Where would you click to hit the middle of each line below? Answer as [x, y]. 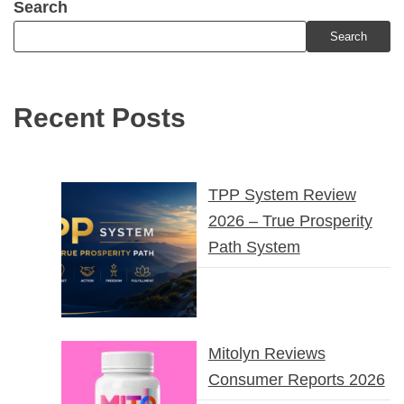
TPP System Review [282, 195]
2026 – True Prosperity [290, 221]
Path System [254, 248]
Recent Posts [100, 117]
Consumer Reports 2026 [296, 379]
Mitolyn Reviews [266, 353]
